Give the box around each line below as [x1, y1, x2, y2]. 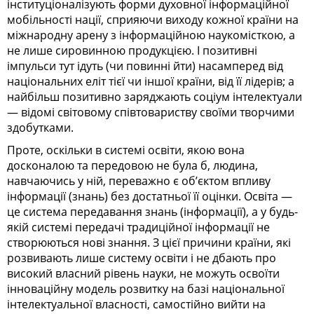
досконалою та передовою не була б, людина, [7, 157, 258, 173]
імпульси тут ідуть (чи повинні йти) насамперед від [7, 57, 283, 74]
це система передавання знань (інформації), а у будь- [7, 203, 298, 219]
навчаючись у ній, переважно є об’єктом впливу [7, 172, 271, 189]
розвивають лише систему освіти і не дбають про [7, 250, 276, 266]
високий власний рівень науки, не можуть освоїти [7, 265, 280, 281]
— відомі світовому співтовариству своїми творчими [7, 104, 294, 120]
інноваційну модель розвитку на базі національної [7, 280, 285, 296]
